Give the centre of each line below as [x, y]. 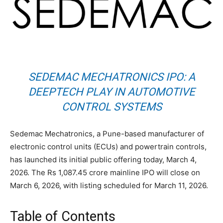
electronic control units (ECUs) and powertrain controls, [108, 147]
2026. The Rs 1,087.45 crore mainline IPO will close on [105, 173]
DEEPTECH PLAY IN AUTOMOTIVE [111, 92]
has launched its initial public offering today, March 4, [103, 160]
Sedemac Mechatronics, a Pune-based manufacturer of [107, 134]
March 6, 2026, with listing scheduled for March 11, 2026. [109, 186]
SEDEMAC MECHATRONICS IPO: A [111, 77]
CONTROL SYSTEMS [111, 107]
